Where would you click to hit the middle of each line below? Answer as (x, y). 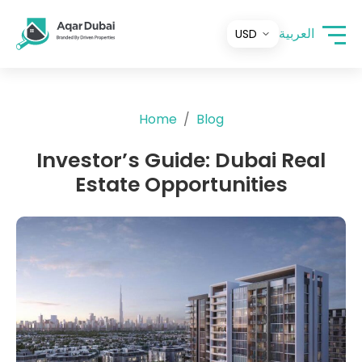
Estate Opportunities (181, 185)
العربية (297, 34)
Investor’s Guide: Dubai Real (181, 160)
